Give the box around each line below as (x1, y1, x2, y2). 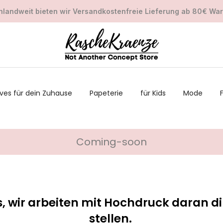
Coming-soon (76, 135, 147, 149)
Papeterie (89, 88, 123, 98)
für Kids (140, 88, 166, 98)
